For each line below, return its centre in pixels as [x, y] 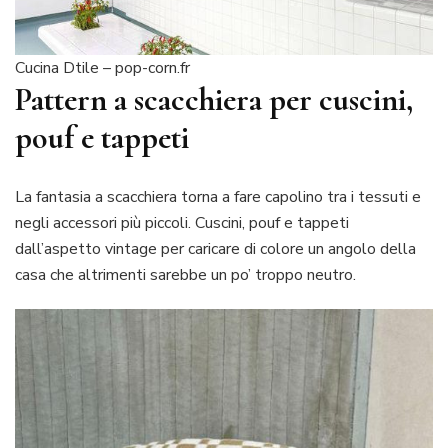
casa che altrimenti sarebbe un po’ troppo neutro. [185, 274]
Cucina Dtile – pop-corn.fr [102, 68]
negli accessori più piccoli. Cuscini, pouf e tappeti [182, 222]
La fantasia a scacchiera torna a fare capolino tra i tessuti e [218, 196]
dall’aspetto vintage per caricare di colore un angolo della [215, 248]
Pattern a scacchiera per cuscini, [214, 100]
